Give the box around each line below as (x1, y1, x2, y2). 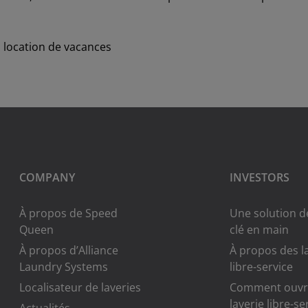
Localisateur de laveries (19, 279, 142, 295)
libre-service (230, 258, 294, 274)
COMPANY (19, 169, 76, 185)
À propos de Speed (19, 205, 118, 221)
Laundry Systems (19, 258, 109, 274)
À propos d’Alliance (19, 242, 119, 258)
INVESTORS (230, 169, 290, 185)
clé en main (230, 221, 289, 237)
